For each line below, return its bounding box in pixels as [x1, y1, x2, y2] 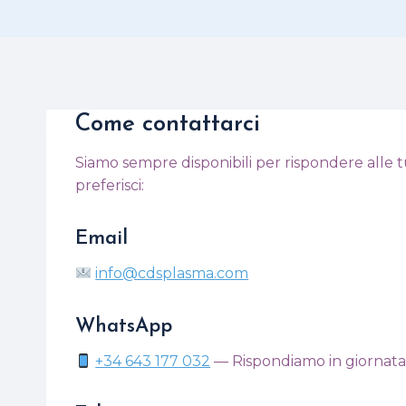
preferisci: [75, 177, 144, 194]
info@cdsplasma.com [95, 265, 249, 282]
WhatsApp [75, 316, 172, 337]
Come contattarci [75, 112, 260, 137]
